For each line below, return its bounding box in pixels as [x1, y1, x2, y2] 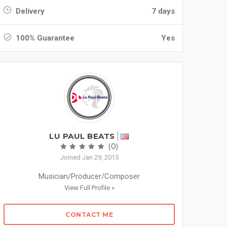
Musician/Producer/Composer [39, 172, 140, 181]
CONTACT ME [65, 211, 113, 218]
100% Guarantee [14, 33, 74, 43]
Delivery [14, 7, 45, 16]
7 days [152, 7, 175, 16]
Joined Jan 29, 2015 [60, 154, 119, 161]
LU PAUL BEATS [49, 131, 115, 141]
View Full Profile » [64, 184, 115, 192]
